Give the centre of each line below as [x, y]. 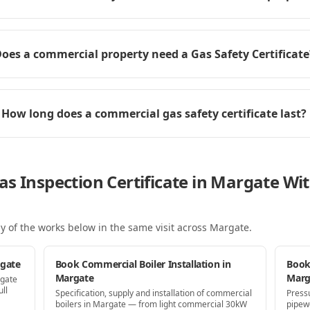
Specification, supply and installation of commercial [153, 293]
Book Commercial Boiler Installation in [143, 264]
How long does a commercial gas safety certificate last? [154, 113]
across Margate [212, 227]
